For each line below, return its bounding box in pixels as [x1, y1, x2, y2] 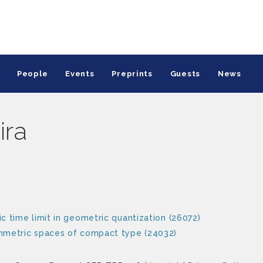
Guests [170, 69, 200, 78]
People [17, 69, 48, 78]
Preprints [112, 69, 153, 78]
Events [65, 69, 95, 78]
